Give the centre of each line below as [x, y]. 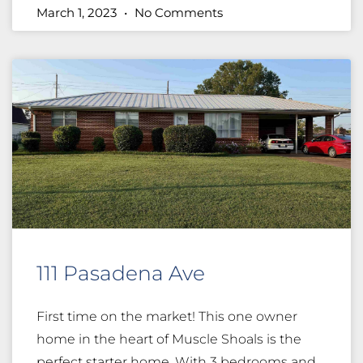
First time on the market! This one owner [167, 317]
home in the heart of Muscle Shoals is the [169, 340]
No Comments [177, 13]
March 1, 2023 [78, 13]
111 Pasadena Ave [121, 273]
